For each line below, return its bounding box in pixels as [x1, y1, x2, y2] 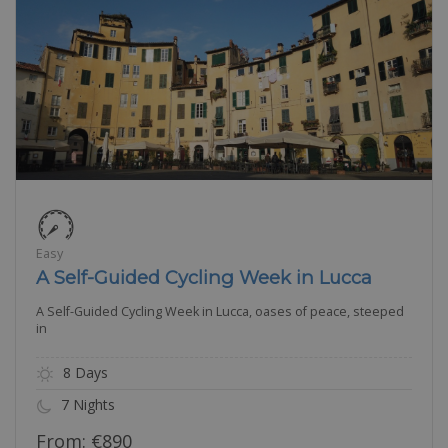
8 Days [59, 363, 108, 382]
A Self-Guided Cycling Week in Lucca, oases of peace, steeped [36, 303, 404, 320]
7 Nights [57, 395, 115, 415]
